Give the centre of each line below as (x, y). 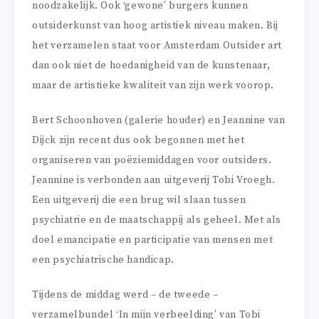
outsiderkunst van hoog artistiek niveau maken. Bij (156, 26)
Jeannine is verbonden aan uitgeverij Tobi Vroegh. (154, 180)
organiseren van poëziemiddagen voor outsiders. (152, 160)
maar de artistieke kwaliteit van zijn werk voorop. (153, 85)
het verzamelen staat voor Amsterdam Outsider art (157, 46)
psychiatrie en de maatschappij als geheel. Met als (157, 220)
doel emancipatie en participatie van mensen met (153, 240)
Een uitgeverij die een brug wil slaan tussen (139, 200)
